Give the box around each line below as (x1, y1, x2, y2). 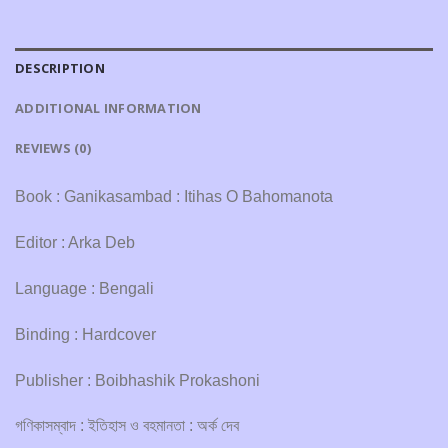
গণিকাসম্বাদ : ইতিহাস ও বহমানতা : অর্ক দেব (15, 417, 239, 435)
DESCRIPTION (15, 59, 105, 78)
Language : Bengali (15, 279, 154, 297)
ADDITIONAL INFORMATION (15, 99, 202, 118)
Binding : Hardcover (15, 325, 156, 343)
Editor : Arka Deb (15, 234, 135, 252)
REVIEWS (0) (15, 139, 91, 158)
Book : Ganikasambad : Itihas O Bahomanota (15, 188, 333, 206)
